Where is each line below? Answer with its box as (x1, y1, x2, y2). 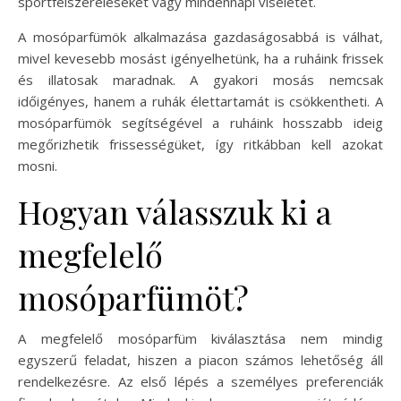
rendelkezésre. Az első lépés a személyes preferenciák (18, 371, 383, 390)
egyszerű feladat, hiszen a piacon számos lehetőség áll (18, 350, 383, 369)
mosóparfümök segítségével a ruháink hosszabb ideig (18, 113, 383, 132)
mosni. (18, 156, 57, 175)
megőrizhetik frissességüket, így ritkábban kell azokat (18, 134, 383, 153)
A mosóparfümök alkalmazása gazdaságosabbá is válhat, (18, 27, 383, 46)
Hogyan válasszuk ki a (18, 189, 332, 233)
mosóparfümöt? (18, 275, 249, 319)
